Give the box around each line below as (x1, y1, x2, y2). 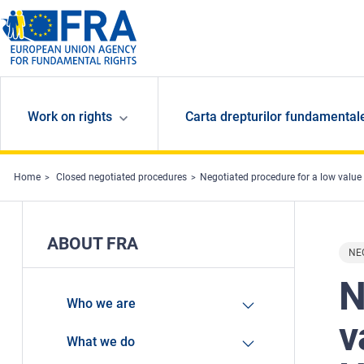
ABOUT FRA (46, 234, 138, 254)
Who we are (66, 296, 136, 312)
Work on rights (27, 109, 112, 125)
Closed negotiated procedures (56, 171, 187, 184)
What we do (66, 334, 135, 350)
